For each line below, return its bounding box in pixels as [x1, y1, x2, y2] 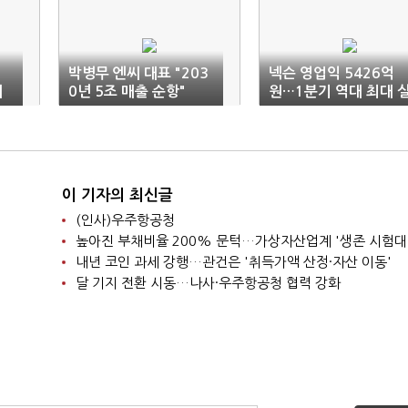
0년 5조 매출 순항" [68, 85, 186, 98]
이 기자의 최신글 [61, 188, 173, 203]
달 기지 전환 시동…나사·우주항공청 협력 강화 [75, 276, 341, 290]
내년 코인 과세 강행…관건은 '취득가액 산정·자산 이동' [75, 255, 392, 269]
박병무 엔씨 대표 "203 [68, 66, 209, 80]
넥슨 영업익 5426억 [269, 66, 394, 80]
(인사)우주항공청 [75, 213, 175, 227]
